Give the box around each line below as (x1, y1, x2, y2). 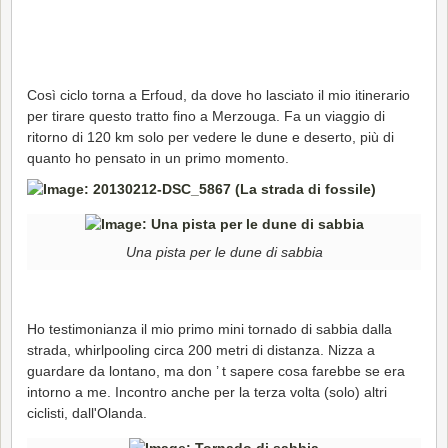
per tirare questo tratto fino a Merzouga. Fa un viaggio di (27, 107, 385, 124)
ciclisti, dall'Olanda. (27, 404, 147, 421)
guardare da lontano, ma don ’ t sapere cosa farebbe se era (27, 362, 405, 379)
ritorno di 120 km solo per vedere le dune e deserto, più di (27, 128, 394, 145)
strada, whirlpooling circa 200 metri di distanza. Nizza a (27, 341, 375, 358)
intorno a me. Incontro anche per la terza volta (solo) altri (27, 383, 387, 400)
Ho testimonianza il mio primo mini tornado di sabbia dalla (27, 320, 392, 337)
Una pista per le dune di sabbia (125, 244, 323, 261)
